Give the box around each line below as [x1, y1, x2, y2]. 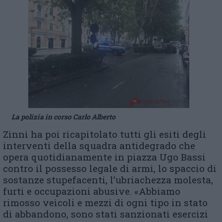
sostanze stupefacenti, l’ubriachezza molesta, [3, 173, 213, 186]
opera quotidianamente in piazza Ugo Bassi [3, 151, 206, 163]
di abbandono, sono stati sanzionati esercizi [3, 208, 208, 220]
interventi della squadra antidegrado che [3, 139, 195, 152]
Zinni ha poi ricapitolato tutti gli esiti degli [3, 128, 206, 140]
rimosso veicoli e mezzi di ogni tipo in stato [3, 196, 208, 209]
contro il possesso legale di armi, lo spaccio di [3, 162, 217, 174]
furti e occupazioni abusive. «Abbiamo [3, 185, 180, 197]
